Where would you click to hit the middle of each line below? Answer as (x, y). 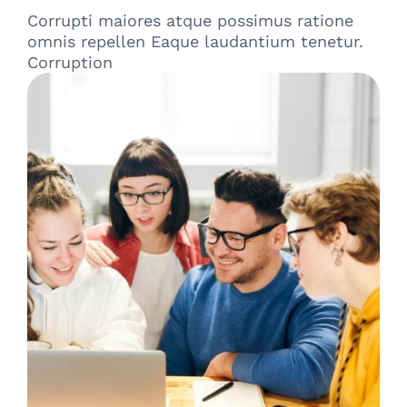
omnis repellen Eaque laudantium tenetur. (195, 42)
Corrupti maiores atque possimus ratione (190, 21)
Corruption (70, 63)
